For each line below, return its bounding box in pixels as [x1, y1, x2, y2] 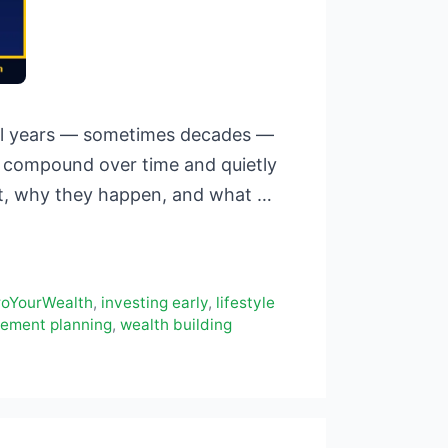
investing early [101, 293, 209, 313]
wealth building [119, 315, 232, 335]
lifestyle [216, 293, 276, 313]
